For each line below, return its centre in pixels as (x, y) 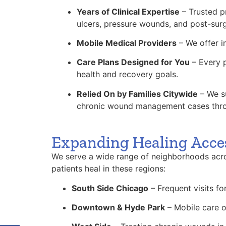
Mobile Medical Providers (127, 43)
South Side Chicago (110, 188)
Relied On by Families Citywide (137, 94)
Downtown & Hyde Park (118, 207)
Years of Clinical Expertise (128, 11)
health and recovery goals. (127, 74)
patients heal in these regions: (108, 169)
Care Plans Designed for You (133, 62)
